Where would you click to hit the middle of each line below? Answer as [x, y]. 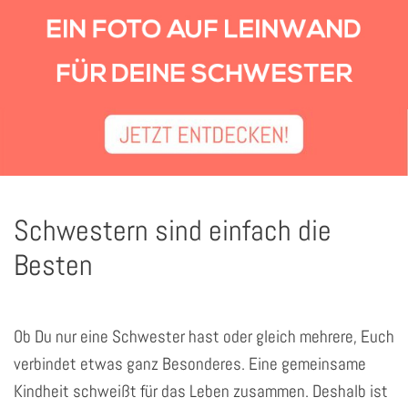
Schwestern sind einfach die [173, 230]
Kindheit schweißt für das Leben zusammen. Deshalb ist [201, 391]
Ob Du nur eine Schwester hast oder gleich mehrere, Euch [204, 336]
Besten [53, 265]
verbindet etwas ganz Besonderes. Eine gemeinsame [190, 363]
